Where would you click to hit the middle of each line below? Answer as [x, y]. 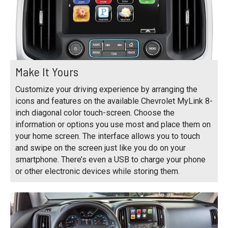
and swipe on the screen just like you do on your [101, 148]
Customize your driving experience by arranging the [106, 89]
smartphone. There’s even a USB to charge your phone [110, 159]
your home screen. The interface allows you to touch [108, 136]
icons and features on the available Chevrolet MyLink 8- [114, 101]
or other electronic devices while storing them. [97, 171]
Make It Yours [47, 71]
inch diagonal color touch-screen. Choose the [95, 112]
